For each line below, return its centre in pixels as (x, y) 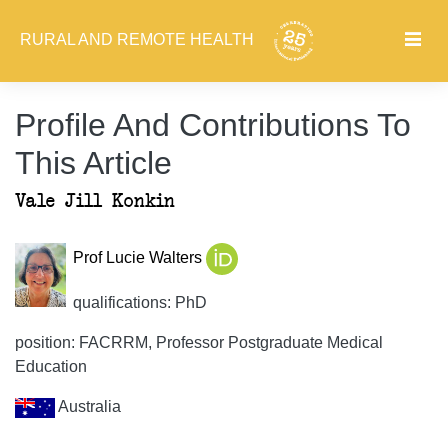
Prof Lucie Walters (139, 258)
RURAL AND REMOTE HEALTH (139, 40)
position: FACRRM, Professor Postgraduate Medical (199, 342)
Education (51, 366)
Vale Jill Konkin (95, 201)
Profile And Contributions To (213, 125)
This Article (93, 163)
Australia (88, 406)
